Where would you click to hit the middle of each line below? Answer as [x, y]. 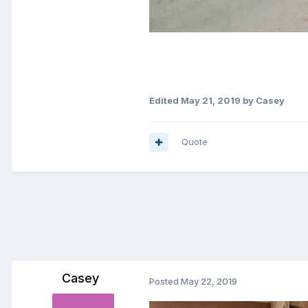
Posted [165, 281]
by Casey [263, 101]
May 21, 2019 [211, 101]
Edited [165, 101]
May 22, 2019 [209, 281]
